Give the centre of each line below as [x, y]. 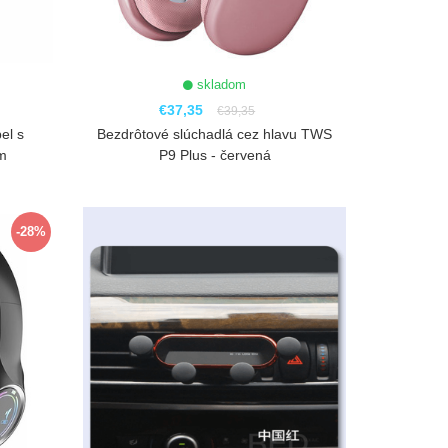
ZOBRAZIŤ [217, 219]
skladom [220, 85]
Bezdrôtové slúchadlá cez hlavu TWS [215, 134]
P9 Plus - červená [214, 155]
